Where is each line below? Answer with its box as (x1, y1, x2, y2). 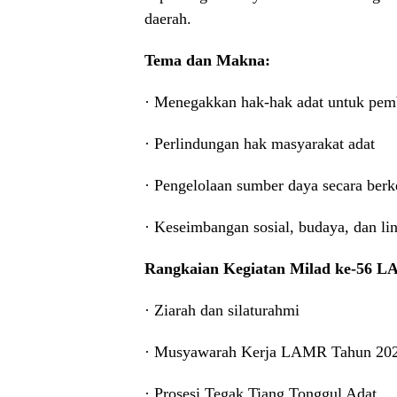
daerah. (144, 10, 191, 27)
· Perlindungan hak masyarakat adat (144, 135, 375, 152)
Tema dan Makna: (144, 51, 270, 69)
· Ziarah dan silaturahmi (144, 301, 300, 319)
